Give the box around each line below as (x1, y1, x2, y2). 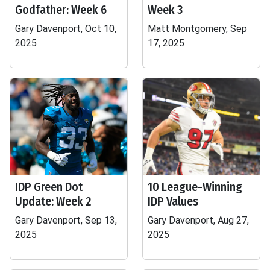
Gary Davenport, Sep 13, (15, 215, 117, 226)
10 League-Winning (148, 180, 242, 194)
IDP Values (148, 194, 198, 209)
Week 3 (148, 2, 183, 17)
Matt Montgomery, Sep (148, 23, 247, 34)
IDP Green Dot (15, 180, 83, 194)
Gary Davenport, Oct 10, (15, 23, 116, 34)
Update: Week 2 (15, 194, 92, 209)
